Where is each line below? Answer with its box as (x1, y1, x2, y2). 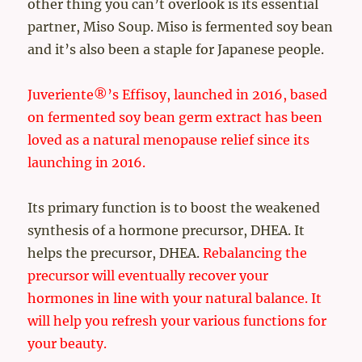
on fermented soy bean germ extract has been (27, 109, 323, 126)
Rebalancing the (203, 245, 308, 262)
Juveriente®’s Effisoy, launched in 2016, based (27, 86, 328, 103)
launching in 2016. (27, 154, 149, 171)
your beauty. (27, 335, 111, 352)
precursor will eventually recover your (27, 267, 269, 284)
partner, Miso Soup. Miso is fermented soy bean (27, 19, 334, 36)
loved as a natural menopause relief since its (27, 132, 310, 149)
